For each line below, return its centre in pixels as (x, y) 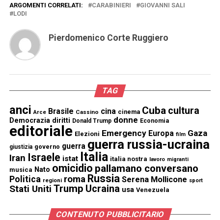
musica (21, 169)
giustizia (21, 147)
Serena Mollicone (154, 179)
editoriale (41, 131)
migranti (178, 159)
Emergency (124, 133)
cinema (129, 111)
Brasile (61, 111)
